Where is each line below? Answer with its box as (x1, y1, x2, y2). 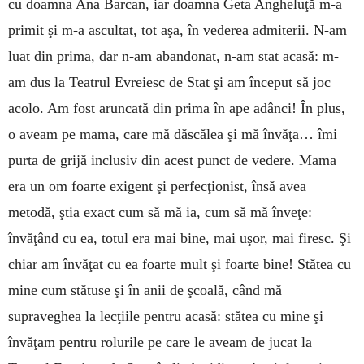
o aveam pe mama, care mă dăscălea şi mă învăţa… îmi (8, 126, 337, 143)
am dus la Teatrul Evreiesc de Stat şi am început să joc (8, 74, 331, 91)
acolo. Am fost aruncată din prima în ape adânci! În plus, (8, 100, 345, 117)
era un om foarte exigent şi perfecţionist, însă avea (8, 178, 306, 195)
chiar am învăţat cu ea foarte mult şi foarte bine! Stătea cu (8, 256, 351, 273)
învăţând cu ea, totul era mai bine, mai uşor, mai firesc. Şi (8, 230, 351, 247)
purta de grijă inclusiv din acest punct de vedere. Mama (8, 152, 336, 169)
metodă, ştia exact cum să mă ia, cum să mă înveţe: (8, 204, 312, 221)
